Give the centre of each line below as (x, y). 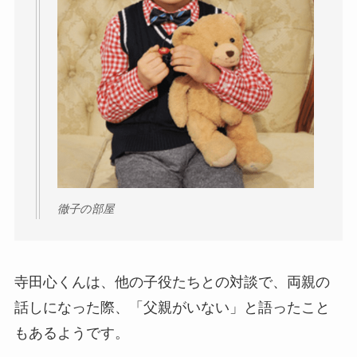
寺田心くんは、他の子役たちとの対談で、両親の (172, 282)
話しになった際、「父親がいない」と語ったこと (172, 307)
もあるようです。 (71, 333)
